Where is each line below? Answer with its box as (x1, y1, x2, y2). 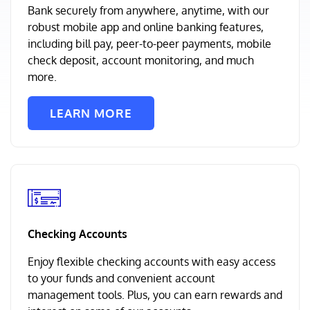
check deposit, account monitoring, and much (28, 53, 254, 67)
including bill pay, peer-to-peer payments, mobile (28, 37, 271, 51)
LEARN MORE (50, 106, 132, 120)
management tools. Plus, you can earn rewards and (28, 288, 282, 302)
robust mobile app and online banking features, (28, 20, 264, 34)
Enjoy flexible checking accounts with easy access (28, 255, 275, 268)
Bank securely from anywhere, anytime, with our (28, 3, 269, 17)
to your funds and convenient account (28, 271, 215, 285)
